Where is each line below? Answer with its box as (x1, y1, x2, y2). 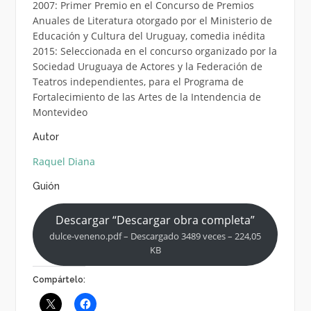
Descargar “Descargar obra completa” (56, 212, 255, 228)
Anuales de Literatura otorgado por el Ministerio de (32, 13, 272, 27)
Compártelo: (32, 274, 85, 285)
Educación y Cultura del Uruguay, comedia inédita (32, 28, 265, 42)
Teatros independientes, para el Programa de (32, 74, 244, 88)
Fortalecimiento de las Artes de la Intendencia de (32, 90, 261, 103)
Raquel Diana (32, 154, 95, 168)
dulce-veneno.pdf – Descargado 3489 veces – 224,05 (49, 230, 261, 243)
